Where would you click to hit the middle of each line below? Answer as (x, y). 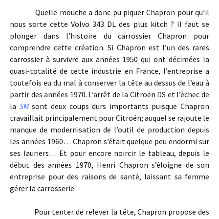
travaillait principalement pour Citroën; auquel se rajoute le (109, 118)
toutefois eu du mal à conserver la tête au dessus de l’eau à (109, 83)
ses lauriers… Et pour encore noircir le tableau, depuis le (109, 153)
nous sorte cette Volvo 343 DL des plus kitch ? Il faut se (109, 24)
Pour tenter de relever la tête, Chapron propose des (109, 212)
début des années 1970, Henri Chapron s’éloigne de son (109, 165)
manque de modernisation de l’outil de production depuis (109, 130)
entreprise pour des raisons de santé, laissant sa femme (109, 176)
